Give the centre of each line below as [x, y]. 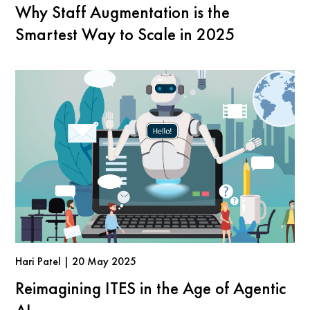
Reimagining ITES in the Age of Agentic [151, 288]
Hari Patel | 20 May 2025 [76, 262]
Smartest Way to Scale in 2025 [125, 34]
